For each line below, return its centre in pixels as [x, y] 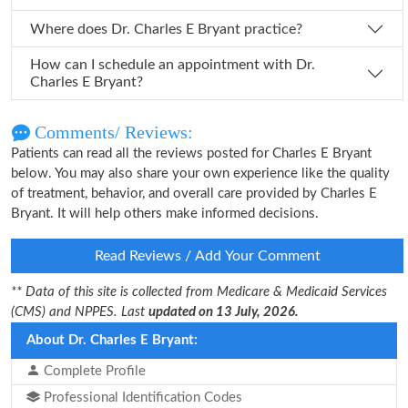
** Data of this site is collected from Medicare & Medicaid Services [199, 292]
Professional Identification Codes [141, 398]
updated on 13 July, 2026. [224, 312]
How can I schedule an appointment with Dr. [163, 65]
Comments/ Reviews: [112, 132]
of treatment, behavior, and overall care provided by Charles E [194, 194]
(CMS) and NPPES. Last [80, 312]
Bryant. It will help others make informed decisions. [165, 214]
